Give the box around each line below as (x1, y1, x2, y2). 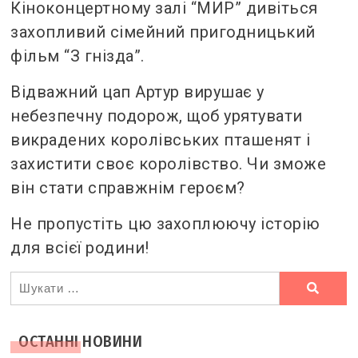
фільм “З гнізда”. (10, 46, 145, 66)
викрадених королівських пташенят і (10, 129, 311, 149)
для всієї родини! (10, 237, 149, 257)
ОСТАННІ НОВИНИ (18, 331, 143, 351)
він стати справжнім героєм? (10, 177, 245, 197)
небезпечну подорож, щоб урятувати (10, 105, 303, 125)
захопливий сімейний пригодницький (10, 22, 316, 42)
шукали (10, 296, 70, 316)
